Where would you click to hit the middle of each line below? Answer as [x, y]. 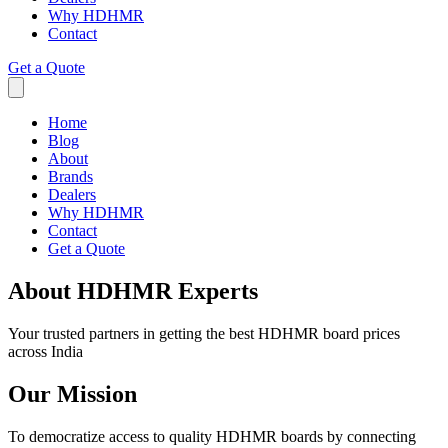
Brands [70, 176]
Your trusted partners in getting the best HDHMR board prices [204, 333]
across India [45, 351]
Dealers [72, 194]
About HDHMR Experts [133, 290]
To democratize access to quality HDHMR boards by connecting [212, 436]
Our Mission [72, 393]
